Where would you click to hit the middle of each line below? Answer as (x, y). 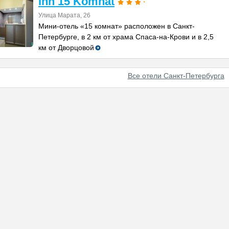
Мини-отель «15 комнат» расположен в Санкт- (117, 26)
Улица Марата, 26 (64, 15)
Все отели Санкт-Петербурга (176, 76)
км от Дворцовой (66, 48)
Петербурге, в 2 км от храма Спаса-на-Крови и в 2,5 (126, 37)
